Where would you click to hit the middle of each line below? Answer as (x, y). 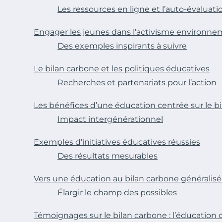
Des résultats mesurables (108, 156)
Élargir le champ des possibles (117, 193)
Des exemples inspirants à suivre (122, 46)
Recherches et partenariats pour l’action (137, 83)
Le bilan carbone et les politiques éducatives (122, 69)
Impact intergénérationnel (110, 119)
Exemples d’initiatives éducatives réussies (117, 142)
